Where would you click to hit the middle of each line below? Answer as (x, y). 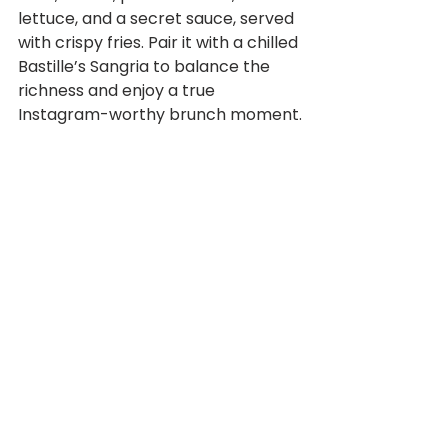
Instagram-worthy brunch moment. (160, 114)
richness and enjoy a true (118, 90)
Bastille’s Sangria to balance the (146, 66)
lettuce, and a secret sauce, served (158, 18)
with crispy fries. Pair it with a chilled (160, 42)
